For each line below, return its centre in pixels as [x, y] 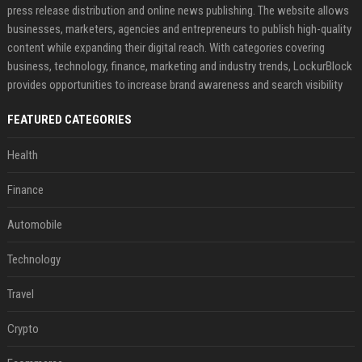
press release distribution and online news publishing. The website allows [178, 11]
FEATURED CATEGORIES [69, 120]
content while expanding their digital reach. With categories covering [166, 48]
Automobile [34, 225]
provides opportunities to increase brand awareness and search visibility [175, 85]
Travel [20, 295]
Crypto [23, 329]
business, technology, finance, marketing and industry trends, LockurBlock [179, 67]
